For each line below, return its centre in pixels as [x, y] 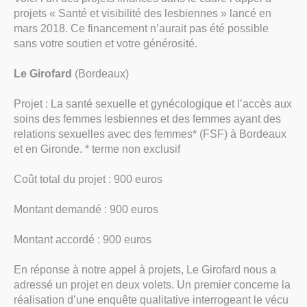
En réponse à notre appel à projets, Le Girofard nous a [145, 270]
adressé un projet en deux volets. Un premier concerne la [152, 285]
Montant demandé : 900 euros [86, 210]
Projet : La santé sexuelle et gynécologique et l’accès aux [153, 104]
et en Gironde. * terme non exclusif [97, 149]
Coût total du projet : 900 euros [88, 180]
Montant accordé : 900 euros [83, 240]
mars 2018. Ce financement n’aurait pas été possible [141, 29]
